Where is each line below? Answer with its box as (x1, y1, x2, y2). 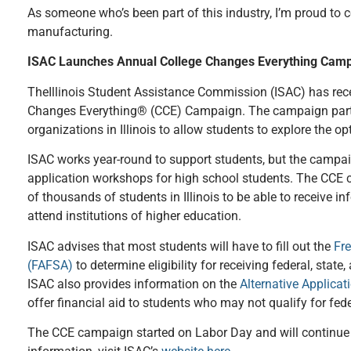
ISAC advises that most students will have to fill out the (27, 238, 334, 254)
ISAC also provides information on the (27, 276, 240, 291)
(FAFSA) (27, 257, 73, 273)
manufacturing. (27, 24, 113, 40)
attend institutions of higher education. (27, 208, 248, 224)
